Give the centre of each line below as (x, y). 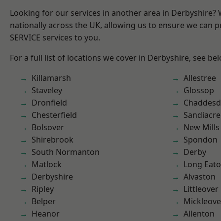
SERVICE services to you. (55, 37)
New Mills (202, 127)
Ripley (43, 189)
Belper (44, 201)
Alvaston (200, 177)
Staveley (47, 90)
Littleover (201, 189)
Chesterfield (54, 115)
